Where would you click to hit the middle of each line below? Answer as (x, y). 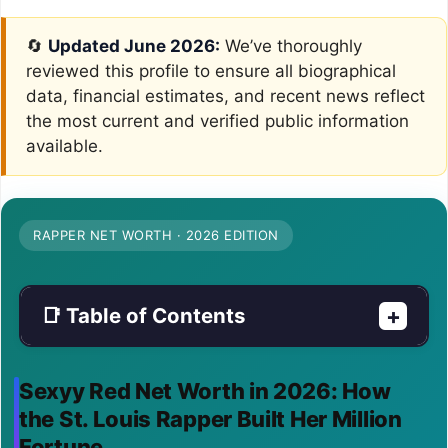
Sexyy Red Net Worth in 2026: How (205, 390)
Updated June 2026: (134, 45)
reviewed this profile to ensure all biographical (211, 70)
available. (64, 145)
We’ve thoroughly (291, 45)
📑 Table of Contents (143, 315)
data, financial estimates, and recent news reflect (225, 95)
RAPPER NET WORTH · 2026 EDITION (156, 234)
